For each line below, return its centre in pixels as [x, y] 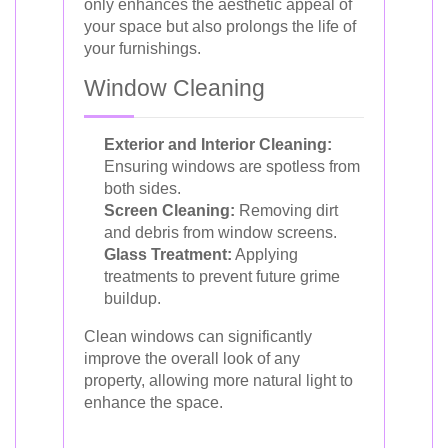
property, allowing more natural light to [218, 380]
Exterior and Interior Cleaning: [218, 144]
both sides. [142, 188]
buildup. [132, 298]
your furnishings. [142, 48]
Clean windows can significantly [198, 336]
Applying [265, 254]
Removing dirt [286, 210]
